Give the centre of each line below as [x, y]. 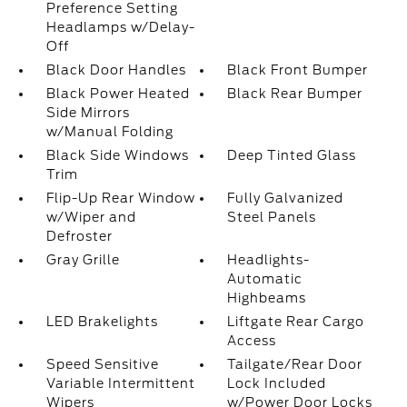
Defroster [79, 236]
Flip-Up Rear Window [120, 198]
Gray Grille [83, 260]
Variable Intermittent [120, 383]
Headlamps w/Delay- [120, 27]
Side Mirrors [88, 113]
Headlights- [269, 260]
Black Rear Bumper [295, 94]
